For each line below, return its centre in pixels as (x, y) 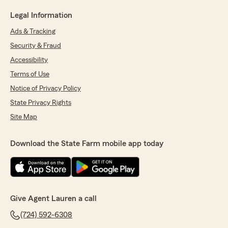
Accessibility (29, 60)
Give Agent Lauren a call (53, 199)
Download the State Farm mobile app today (87, 144)
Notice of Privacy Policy (46, 89)
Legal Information (41, 16)
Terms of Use (30, 75)
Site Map (24, 117)
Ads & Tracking (33, 32)
